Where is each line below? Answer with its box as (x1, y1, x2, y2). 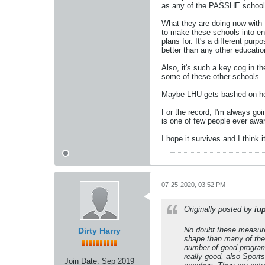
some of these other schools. (161, 72, 261, 81)
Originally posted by (184, 205, 254, 214)
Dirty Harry (78, 226, 121, 235)
